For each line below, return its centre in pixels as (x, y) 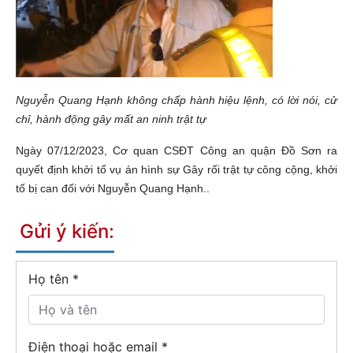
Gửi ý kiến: (67, 231)
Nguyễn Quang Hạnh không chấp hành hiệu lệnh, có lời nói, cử (176, 100)
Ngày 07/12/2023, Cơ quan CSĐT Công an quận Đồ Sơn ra (176, 150)
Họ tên (50, 279)
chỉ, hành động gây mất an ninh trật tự (111, 119)
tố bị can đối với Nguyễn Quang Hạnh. (111, 188)
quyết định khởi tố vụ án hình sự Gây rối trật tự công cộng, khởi (176, 169)
